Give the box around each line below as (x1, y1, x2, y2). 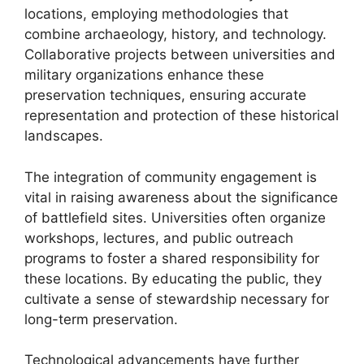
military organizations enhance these (24, 67, 264, 83)
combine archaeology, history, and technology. (24, 26, 327, 42)
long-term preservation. (24, 310, 178, 327)
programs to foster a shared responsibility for (24, 249, 319, 266)
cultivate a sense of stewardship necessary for (24, 290, 329, 307)
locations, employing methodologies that (24, 6, 288, 22)
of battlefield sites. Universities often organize (24, 209, 326, 226)
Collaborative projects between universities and (24, 46, 336, 63)
